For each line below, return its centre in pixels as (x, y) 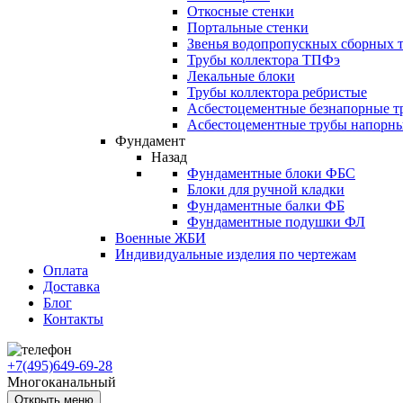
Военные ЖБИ (161, 238)
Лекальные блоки (241, 76)
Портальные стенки (248, 27)
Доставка (72, 287)
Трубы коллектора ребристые (277, 92)
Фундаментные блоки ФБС (271, 173)
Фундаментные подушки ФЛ (276, 222)
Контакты (73, 319)
